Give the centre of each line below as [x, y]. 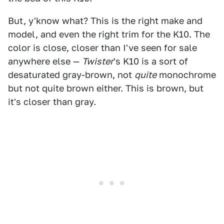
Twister [98, 61]
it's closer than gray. [52, 102]
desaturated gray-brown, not [71, 75]
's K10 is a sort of [151, 61]
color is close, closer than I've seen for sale [102, 48]
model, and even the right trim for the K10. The [109, 34]
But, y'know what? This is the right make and [105, 21]
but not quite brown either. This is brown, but [106, 88]
